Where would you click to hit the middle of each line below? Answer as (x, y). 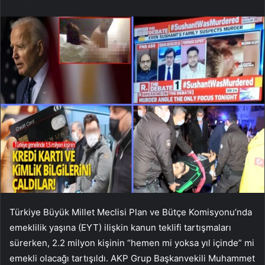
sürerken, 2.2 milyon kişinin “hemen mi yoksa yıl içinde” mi (132, 243)
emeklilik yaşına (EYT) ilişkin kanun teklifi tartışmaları (120, 227)
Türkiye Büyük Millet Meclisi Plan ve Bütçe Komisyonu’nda (131, 212)
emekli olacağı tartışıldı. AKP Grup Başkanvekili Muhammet (132, 258)
